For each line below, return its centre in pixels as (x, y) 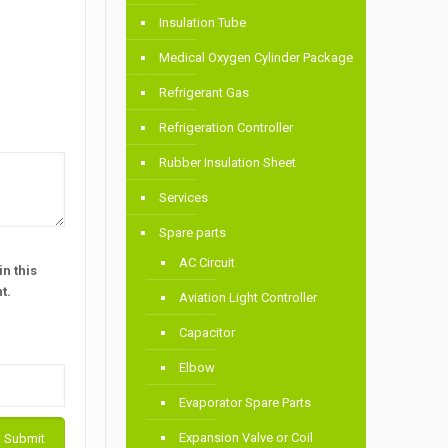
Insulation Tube (203, 23)
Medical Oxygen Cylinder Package (256, 58)
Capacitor (207, 333)
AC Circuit (207, 263)
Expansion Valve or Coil (246, 438)
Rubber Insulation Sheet (228, 163)
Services (184, 198)
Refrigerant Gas (204, 93)
